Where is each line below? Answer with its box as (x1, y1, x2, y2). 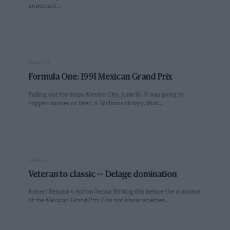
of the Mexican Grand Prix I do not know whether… (28, 197, 169, 204)
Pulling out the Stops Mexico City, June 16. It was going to (28, 91, 184, 98)
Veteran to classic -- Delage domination (28, 170, 177, 179)
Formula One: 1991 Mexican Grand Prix (28, 73, 172, 82)
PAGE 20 (28, 60, 50, 66)
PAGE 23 (28, 157, 50, 163)
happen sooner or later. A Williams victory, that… (28, 100, 163, 107)
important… (28, 3, 62, 10)
